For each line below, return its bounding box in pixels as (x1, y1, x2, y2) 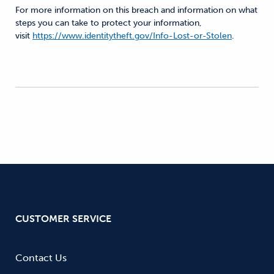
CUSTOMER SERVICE (15, 213, 111, 224)
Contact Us (15, 252, 67, 264)
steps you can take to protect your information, (15, 18, 202, 28)
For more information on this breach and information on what (15, 5, 257, 15)
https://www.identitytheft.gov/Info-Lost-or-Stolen (32, 31, 232, 41)
